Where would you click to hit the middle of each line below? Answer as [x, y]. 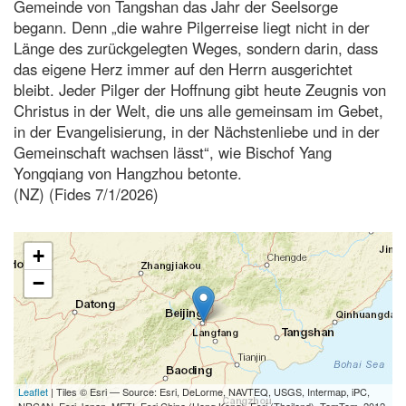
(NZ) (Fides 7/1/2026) [86, 193]
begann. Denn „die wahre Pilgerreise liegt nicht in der [192, 27]
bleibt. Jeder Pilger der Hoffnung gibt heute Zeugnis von [200, 89]
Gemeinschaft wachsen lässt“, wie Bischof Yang [173, 152]
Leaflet [33, 391]
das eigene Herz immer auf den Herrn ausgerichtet [183, 68]
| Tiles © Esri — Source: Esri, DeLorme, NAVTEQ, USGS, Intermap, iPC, [209, 391]
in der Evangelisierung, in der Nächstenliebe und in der [197, 131]
